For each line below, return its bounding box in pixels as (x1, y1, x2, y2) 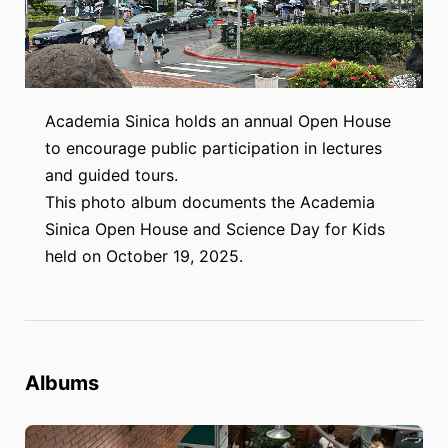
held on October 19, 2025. (45, 246, 243, 267)
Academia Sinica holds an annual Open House (45, 111, 391, 132)
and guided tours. (45, 165, 178, 186)
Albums (25, 371, 99, 396)
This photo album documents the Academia (45, 192, 375, 213)
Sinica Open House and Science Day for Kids (45, 219, 385, 240)
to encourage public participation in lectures (45, 138, 382, 159)
